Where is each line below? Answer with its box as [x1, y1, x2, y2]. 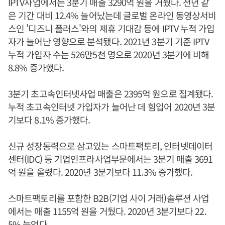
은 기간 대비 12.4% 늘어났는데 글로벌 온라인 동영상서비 [8, 9, 216, 22]
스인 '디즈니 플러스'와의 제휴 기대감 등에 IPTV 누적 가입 [8, 22, 215, 35]
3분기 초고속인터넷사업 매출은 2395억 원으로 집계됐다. [8, 87, 213, 100]
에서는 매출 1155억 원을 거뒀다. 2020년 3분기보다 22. [8, 204, 206, 218]
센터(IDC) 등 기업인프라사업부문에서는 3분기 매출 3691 [8, 152, 213, 166]
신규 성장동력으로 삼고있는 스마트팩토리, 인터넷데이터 [8, 139, 212, 153]
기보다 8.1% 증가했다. [8, 113, 90, 127]
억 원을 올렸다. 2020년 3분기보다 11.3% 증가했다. [8, 165, 193, 179]
